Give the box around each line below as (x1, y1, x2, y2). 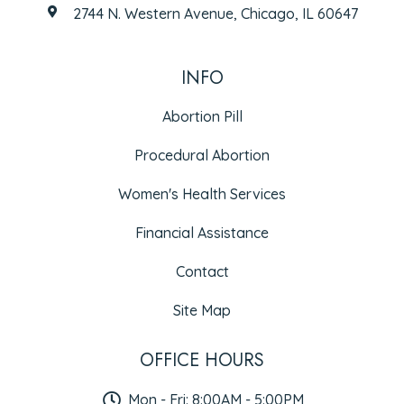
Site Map (173, 300, 231, 319)
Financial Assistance (135, 223, 269, 242)
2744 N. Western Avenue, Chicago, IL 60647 (72, 4, 358, 23)
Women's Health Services (118, 184, 286, 203)
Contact (175, 262, 229, 280)
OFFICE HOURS (140, 346, 264, 373)
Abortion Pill (161, 106, 243, 125)
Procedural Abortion (134, 145, 270, 164)
